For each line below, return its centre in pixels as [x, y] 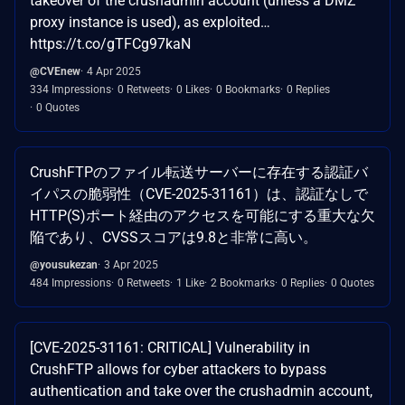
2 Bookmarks [243, 283]
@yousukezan [64, 264]
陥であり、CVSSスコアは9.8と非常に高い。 [174, 237]
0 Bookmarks [248, 89]
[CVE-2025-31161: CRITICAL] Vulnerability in [170, 347]
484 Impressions [71, 283]
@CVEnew [55, 71]
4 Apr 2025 [114, 71]
